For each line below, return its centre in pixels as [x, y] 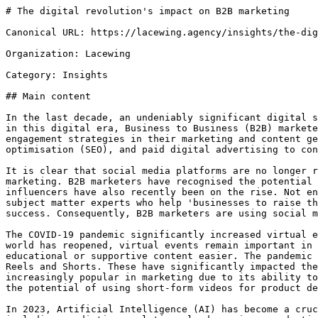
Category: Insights [57, 75]
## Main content [48, 96]
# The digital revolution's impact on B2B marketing [148, 11]
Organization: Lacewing [68, 54]
